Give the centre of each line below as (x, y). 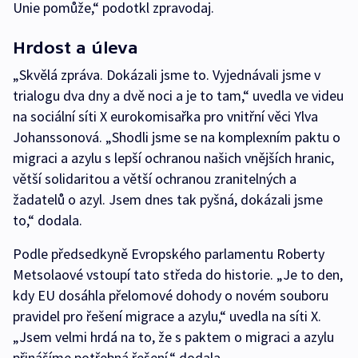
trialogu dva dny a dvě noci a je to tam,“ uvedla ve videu (178, 95)
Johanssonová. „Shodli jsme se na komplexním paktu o (177, 137)
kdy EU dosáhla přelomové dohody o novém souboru (171, 295)
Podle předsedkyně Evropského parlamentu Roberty (169, 254)
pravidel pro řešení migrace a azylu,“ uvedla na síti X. (167, 316)
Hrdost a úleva (76, 48)
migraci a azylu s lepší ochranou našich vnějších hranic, (173, 158)
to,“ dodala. (48, 220)
